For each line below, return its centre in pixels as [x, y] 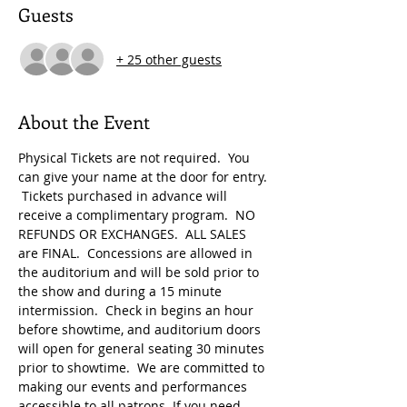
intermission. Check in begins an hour [138, 311]
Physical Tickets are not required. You [136, 158]
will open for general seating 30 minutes [143, 349]
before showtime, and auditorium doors [141, 330]
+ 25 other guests [169, 59]
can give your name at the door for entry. [144, 177]
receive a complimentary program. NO [139, 215]
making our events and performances [134, 387]
